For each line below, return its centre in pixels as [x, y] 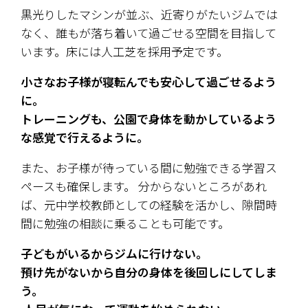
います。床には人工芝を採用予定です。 [124, 51]
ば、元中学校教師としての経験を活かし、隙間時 [149, 204]
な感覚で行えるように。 [85, 137]
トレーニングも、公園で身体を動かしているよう [148, 118]
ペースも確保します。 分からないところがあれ [144, 186]
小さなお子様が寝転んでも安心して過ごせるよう [148, 81]
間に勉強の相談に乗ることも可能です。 [125, 223]
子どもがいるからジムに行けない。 [114, 253]
